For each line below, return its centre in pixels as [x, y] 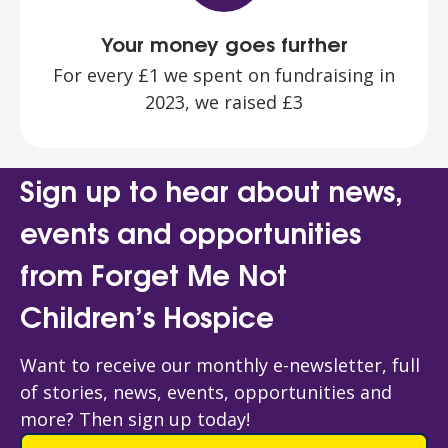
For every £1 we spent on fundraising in [224, 75]
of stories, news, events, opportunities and [206, 392]
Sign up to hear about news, [211, 189]
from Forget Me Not [153, 273]
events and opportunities [190, 231]
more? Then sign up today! [137, 419]
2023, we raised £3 [224, 102]
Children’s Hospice [147, 315]
